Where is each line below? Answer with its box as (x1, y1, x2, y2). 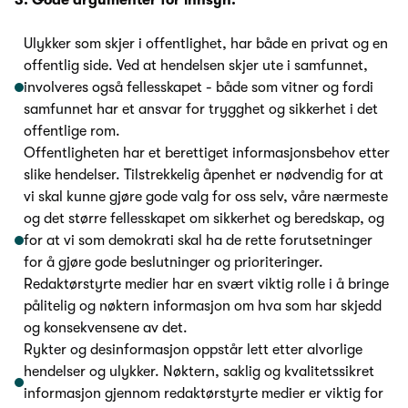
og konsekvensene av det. (24, 320, 188, 337)
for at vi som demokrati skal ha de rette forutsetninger (24, 232, 372, 250)
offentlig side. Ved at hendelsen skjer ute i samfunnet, (24, 57, 368, 75)
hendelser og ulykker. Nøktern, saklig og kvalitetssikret (24, 363, 374, 381)
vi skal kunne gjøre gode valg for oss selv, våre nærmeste (24, 189, 388, 206)
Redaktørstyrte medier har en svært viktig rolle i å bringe (24, 276, 389, 293)
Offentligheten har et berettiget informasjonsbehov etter (24, 145, 390, 162)
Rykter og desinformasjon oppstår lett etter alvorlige (24, 342, 362, 359)
